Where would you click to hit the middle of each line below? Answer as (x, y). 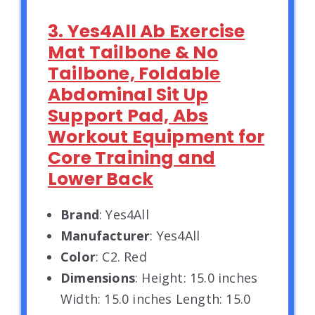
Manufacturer (105, 235)
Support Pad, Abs (128, 115)
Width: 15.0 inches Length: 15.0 (156, 298)
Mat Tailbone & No (133, 52)
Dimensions (98, 277)
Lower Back (101, 179)
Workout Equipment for (156, 136)
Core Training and (132, 157)
